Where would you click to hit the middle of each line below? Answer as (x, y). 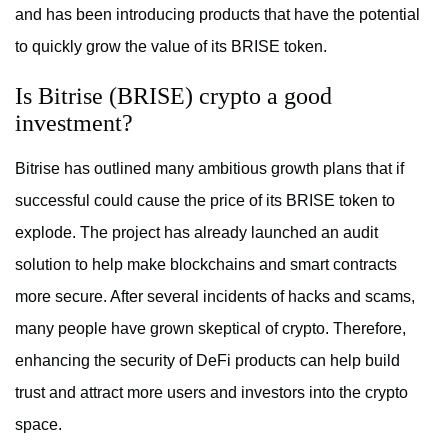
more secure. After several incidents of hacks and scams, (215, 297)
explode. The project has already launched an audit (196, 233)
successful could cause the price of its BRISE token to (205, 201)
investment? (74, 123)
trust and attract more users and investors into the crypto (211, 393)
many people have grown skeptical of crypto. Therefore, (210, 329)
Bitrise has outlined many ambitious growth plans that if (209, 169)
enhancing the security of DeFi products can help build (207, 361)
